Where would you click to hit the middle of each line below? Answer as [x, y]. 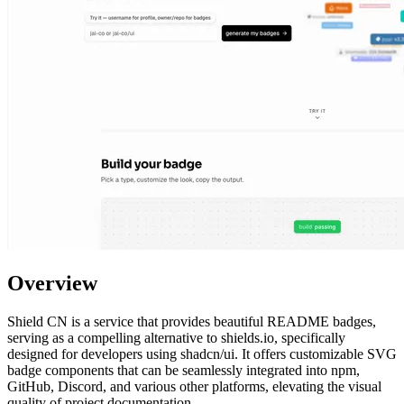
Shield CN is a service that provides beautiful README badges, [192, 321]
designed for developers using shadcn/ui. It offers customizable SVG [202, 353]
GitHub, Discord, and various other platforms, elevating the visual [194, 386]
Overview [52, 283]
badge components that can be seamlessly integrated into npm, [184, 370]
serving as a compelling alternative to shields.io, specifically [176, 337]
